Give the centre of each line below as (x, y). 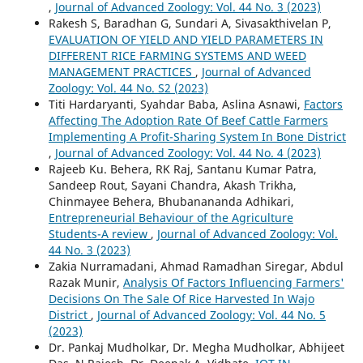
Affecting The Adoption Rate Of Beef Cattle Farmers (188, 121)
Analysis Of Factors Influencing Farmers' (233, 283)
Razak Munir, (85, 283)
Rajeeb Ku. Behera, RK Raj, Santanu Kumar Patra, (182, 169)
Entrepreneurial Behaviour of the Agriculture (171, 218)
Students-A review (99, 234)
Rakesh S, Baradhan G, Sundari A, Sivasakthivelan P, (190, 23)
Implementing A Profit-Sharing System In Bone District (197, 137)
